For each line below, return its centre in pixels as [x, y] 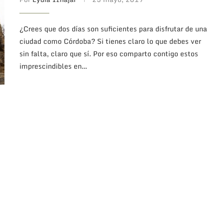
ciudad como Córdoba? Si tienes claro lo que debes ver [110, 41]
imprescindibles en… [53, 66]
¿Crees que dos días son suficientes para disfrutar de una [113, 28]
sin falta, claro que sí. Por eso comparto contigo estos [109, 53]
